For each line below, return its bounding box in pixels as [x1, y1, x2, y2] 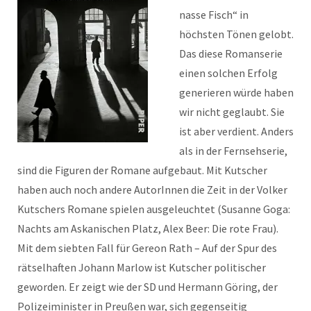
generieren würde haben [179, 85, 294, 99]
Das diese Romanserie [179, 47, 283, 60]
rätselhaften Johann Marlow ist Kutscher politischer [17, 260, 266, 274]
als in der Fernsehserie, [179, 144, 287, 158]
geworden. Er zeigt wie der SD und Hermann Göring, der [17, 280, 278, 294]
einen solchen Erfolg [179, 66, 278, 80]
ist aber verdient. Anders [179, 124, 294, 138]
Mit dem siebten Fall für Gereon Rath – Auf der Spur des [17, 241, 277, 255]
